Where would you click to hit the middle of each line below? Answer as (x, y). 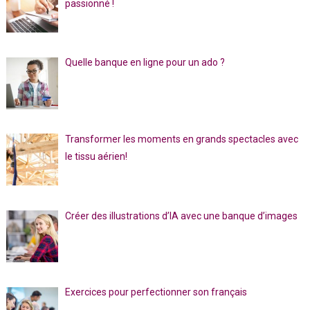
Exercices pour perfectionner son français (156, 292)
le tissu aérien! (97, 156)
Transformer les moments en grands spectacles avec (182, 139)
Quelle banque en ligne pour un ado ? (145, 63)
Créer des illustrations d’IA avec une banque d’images (182, 216)
